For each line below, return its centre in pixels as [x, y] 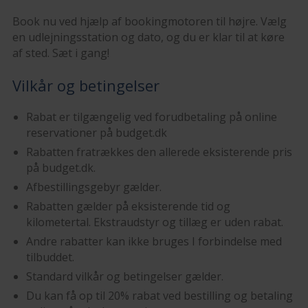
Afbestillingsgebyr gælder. [93, 187]
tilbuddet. [50, 257]
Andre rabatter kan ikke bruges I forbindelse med [154, 242]
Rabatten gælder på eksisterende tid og [128, 207]
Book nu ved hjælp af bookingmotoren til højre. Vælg [149, 22]
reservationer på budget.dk [96, 133]
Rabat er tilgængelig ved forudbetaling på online [151, 117]
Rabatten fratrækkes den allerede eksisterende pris [159, 152]
